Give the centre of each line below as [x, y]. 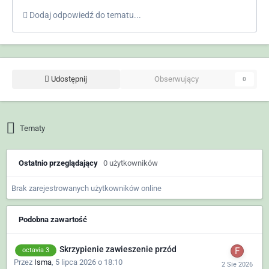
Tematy [33, 128]
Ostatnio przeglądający [61, 163]
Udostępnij [68, 79]
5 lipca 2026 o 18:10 [89, 262]
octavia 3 [36, 250]
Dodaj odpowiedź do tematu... [84, 15]
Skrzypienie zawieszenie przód [118, 249]
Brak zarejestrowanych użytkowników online [86, 189]
